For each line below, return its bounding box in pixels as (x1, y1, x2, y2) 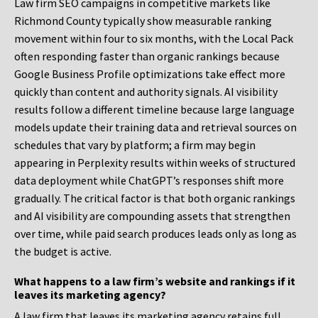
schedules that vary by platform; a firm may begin (14, 138, 256, 153)
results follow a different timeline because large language (14, 102, 295, 117)
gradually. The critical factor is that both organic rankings (14, 191, 295, 206)
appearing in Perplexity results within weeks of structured (14, 155, 295, 170)
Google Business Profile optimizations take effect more (14, 67, 285, 82)
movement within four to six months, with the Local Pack (14, 31, 293, 46)
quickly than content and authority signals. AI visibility (14, 84, 278, 99)
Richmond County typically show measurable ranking (14, 13, 272, 28)
